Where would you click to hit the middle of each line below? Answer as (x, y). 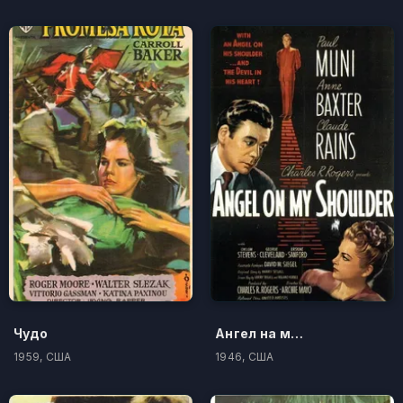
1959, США (43, 356)
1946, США (245, 356)
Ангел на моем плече (296, 333)
